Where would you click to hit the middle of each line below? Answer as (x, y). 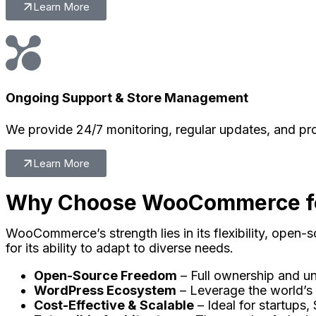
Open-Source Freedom (105, 276)
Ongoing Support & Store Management (127, 98)
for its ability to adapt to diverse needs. (120, 248)
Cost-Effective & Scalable (114, 305)
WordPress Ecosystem (105, 291)
